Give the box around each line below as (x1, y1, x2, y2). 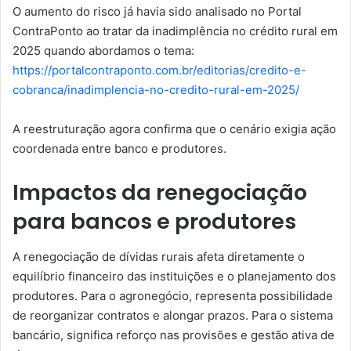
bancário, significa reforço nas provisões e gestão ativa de (13, 327, 335, 342)
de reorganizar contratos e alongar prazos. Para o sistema (13, 307, 333, 323)
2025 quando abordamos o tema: (13, 43, 194, 59)
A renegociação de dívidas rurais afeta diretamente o (13, 248, 305, 264)
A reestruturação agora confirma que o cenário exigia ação (13, 121, 336, 137)
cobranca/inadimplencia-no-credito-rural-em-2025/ (13, 82, 299, 98)
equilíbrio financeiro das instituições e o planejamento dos (13, 268, 336, 284)
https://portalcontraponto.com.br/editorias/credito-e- (13, 63, 306, 78)
